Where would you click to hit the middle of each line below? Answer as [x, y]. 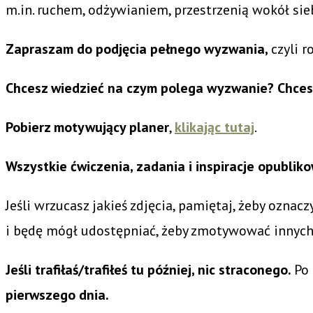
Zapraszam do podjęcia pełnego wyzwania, [138, 49]
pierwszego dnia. [59, 294]
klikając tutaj [214, 127]
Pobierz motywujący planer [87, 127]
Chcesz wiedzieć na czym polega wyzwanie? [141, 88]
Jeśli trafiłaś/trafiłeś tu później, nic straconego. [150, 269]
